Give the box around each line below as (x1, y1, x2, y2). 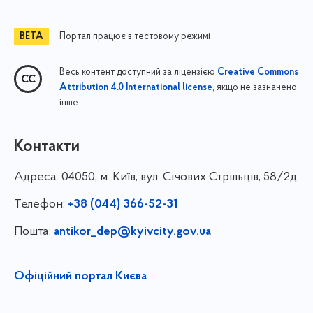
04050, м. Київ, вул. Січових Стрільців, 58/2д (61, 170, 297, 184)
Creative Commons (217, 67, 298, 78)
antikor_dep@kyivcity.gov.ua (54, 225, 211, 238)
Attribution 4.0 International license (59, 82, 212, 93)
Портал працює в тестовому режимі (59, 31, 210, 42)
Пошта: (14, 224, 54, 238)
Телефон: (14, 197, 68, 211)
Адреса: (14, 170, 61, 184)
